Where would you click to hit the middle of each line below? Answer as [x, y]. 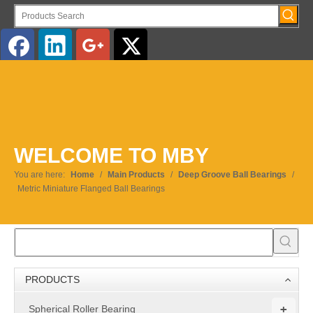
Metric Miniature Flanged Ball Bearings [91, 189]
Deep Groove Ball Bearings [232, 175]
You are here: [39, 175]
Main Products [136, 175]
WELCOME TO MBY [111, 155]
